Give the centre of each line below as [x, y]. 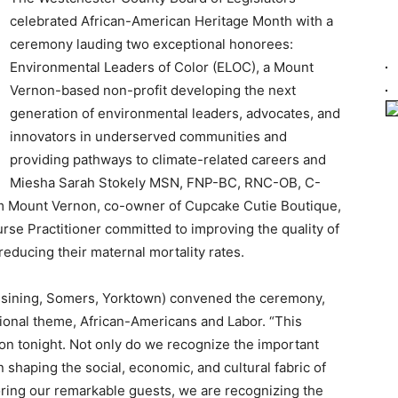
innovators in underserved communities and [148, 136]
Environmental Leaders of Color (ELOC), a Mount [162, 67]
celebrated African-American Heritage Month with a [171, 21]
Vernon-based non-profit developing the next [153, 90]
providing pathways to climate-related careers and [168, 159]
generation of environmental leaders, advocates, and [175, 113]
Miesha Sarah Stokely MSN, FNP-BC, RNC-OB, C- [165, 183]
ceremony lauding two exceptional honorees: [151, 44]
